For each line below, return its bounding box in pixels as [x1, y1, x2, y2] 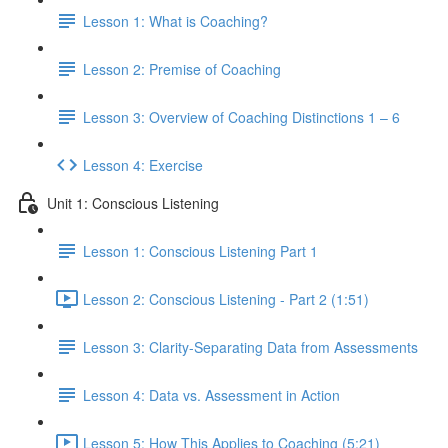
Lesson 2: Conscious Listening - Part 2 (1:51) [83, 288, 369, 309]
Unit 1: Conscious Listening [47, 192, 219, 213]
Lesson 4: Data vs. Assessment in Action [83, 384, 340, 405]
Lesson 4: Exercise [83, 154, 203, 175]
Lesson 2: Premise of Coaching [83, 58, 281, 79]
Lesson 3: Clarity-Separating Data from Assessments [83, 336, 418, 357]
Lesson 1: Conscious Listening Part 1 [83, 240, 318, 261]
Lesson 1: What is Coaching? [83, 10, 268, 31]
